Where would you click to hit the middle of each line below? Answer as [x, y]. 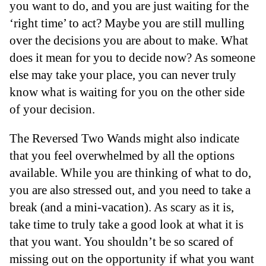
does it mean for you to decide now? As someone [132, 57]
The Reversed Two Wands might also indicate [124, 138]
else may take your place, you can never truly [123, 74]
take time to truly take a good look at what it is [126, 224]
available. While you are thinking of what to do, [130, 173]
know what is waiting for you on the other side [127, 91]
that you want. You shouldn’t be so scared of [121, 242]
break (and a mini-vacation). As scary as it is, [122, 207]
